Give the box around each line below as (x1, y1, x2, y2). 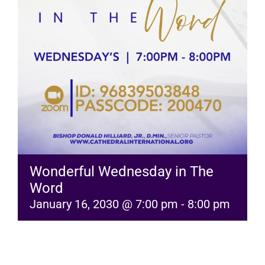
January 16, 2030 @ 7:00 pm (30, 197, 178, 212)
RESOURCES (21, 20, 85, 37)
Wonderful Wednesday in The (30, 163, 214, 180)
